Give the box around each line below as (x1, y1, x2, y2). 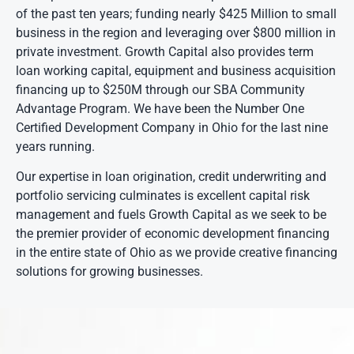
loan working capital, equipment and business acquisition (16, 62, 336, 78)
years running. (16, 138, 95, 154)
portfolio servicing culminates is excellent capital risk (16, 187, 310, 203)
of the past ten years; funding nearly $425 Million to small (16, 6, 337, 21)
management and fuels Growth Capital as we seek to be (16, 206, 326, 222)
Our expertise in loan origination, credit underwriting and (16, 168, 326, 184)
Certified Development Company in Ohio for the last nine (16, 119, 328, 135)
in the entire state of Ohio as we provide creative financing (16, 244, 337, 260)
